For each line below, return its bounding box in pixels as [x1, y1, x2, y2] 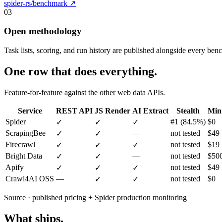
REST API [56, 106, 93, 115]
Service [17, 106, 42, 115]
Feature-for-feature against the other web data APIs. [4, 88, 165, 97]
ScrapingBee [5, 128, 46, 137]
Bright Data [5, 151, 42, 160]
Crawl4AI [5, 174, 39, 183]
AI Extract [132, 106, 168, 115]
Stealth [176, 106, 200, 115]
